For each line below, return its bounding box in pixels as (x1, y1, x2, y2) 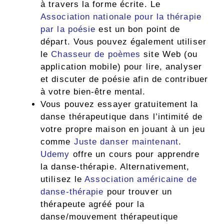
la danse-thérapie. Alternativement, (40, 162, 190, 172)
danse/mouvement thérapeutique (40, 212, 178, 222)
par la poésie (40, 24, 96, 34)
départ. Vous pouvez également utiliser (40, 37, 206, 47)
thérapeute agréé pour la (40, 199, 145, 209)
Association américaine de (84, 174, 197, 184)
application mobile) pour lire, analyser (40, 62, 202, 72)
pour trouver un (103, 187, 172, 197)
